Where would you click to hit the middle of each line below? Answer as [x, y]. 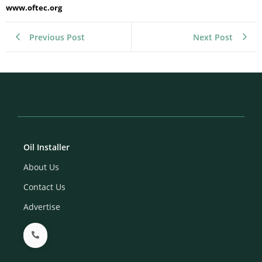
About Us [41, 167]
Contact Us [44, 187]
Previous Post [57, 37]
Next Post [213, 37]
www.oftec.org [34, 7]
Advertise [42, 207]
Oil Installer [46, 147]
